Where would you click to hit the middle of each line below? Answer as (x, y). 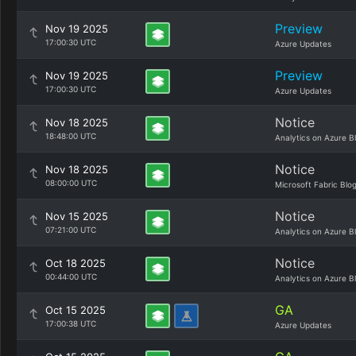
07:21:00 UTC (71, 230)
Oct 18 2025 (75, 263)
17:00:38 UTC (71, 323)
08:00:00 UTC (71, 183)
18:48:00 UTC (71, 136)
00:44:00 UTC (71, 277)
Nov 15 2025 (77, 216)
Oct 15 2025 (75, 310)
